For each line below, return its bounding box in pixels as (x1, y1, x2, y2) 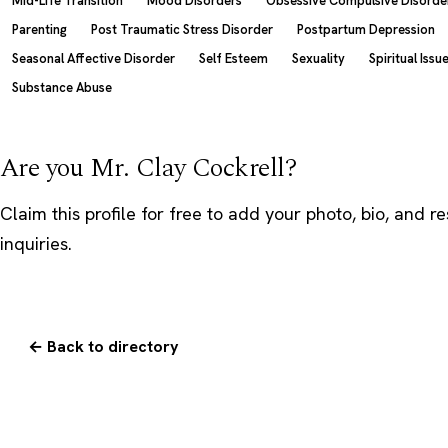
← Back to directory (27, 336, 179, 358)
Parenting (12, 20, 67, 38)
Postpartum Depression (297, 20, 435, 38)
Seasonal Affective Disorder (12, 49, 175, 67)
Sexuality (292, 49, 345, 67)
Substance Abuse (12, 78, 112, 96)
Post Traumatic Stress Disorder (91, 20, 273, 38)
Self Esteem (199, 49, 268, 67)
